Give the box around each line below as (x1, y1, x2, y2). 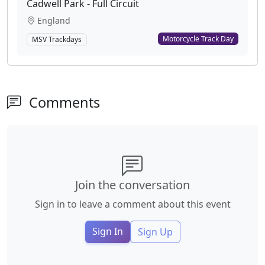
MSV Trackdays (31, 34, 82, 44)
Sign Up (137, 225, 173, 239)
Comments (25, 93, 100, 112)
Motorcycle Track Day (163, 33, 234, 44)
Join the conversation (75, 177, 190, 193)
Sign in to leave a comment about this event (34, 198, 231, 211)
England (37, 15, 70, 26)
